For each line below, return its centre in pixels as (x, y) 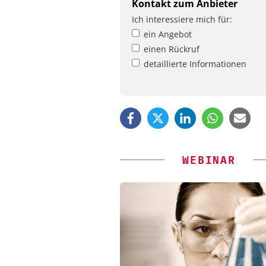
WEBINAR (209, 160)
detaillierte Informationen (195, 64)
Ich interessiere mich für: (182, 20)
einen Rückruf (172, 49)
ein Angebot (168, 34)
